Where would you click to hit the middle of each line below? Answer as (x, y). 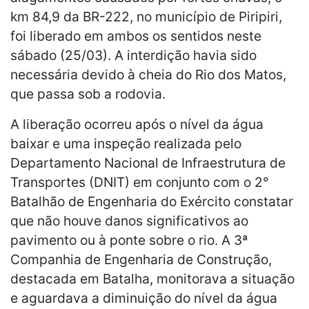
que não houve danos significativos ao (129, 220)
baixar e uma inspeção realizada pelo (126, 143)
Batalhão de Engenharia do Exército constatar (152, 201)
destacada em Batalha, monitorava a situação (152, 278)
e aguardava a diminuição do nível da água (144, 298)
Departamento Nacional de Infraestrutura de (148, 162)
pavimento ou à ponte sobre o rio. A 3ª (129, 240)
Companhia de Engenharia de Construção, (141, 259)
